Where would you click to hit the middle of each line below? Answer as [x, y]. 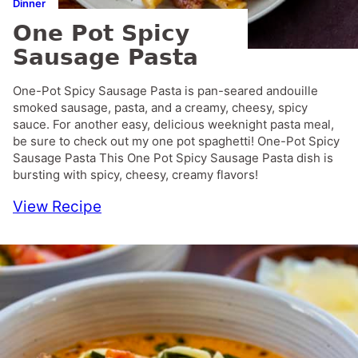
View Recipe [57, 206]
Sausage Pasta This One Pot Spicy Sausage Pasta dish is [173, 157]
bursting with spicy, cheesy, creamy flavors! [135, 174]
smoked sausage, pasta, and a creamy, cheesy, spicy [160, 107]
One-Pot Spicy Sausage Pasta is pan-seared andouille [165, 90]
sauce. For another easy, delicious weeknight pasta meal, [173, 124]
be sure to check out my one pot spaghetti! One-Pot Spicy [176, 141]
